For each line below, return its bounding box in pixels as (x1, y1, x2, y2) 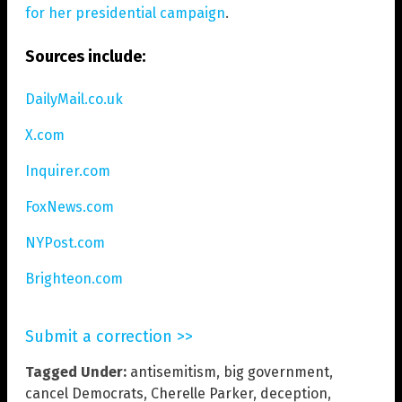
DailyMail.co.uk (25, 90, 123, 108)
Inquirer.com (25, 162, 110, 179)
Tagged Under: (25, 363, 127, 380)
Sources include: (25, 46, 145, 66)
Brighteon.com (25, 269, 123, 287)
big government (223, 363, 329, 380)
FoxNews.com (25, 197, 114, 215)
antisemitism (130, 363, 216, 380)
